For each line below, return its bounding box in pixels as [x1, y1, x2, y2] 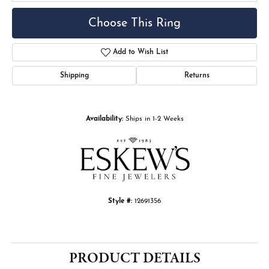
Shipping [59, 72, 89, 80]
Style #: [108, 198, 132, 205]
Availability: [85, 115, 123, 123]
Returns [184, 72, 210, 80]
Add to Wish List [113, 49, 169, 56]
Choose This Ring [88, 17, 181, 29]
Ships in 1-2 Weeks [125, 115, 184, 123]
